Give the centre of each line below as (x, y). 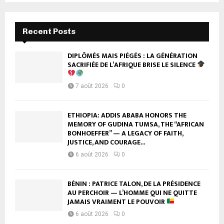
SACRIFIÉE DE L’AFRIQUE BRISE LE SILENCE (132, 64)
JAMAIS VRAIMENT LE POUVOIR (117, 201)
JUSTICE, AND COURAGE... (106, 142)
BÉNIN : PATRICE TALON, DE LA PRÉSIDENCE (134, 183)
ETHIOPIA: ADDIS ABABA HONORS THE (127, 115)
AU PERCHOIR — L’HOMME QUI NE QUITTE (132, 192)
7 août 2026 (92, 86)
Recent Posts (49, 31)
